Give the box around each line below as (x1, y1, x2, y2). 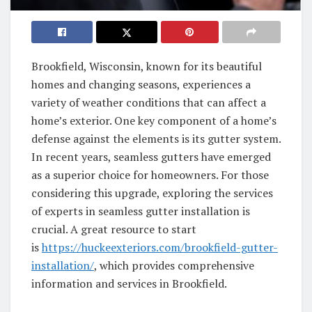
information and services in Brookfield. (31, 275, 227, 291)
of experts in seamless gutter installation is (31, 203, 250, 219)
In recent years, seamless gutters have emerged (31, 148, 271, 164)
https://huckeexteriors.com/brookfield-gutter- (42, 239, 278, 255)
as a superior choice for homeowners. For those (31, 166, 269, 182)
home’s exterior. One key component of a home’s (31, 112, 276, 128)
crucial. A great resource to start (31, 221, 196, 237)
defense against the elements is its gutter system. (31, 130, 281, 146)
